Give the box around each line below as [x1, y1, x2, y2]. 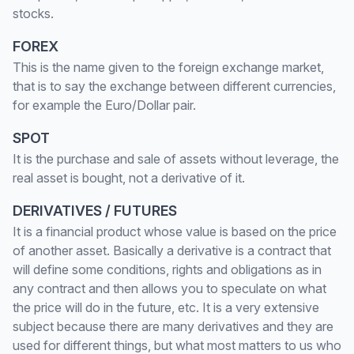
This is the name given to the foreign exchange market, [13, 59, 324, 75]
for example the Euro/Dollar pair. [13, 97, 196, 113]
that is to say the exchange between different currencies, [13, 78, 336, 94]
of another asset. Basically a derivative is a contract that [13, 243, 331, 258]
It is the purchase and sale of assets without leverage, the [13, 151, 339, 167]
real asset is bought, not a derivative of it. [13, 170, 245, 186]
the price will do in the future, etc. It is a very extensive [13, 299, 319, 315]
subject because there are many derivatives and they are [13, 318, 333, 334]
